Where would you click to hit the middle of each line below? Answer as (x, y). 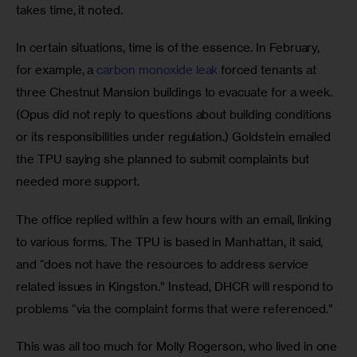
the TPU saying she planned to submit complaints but (164, 159)
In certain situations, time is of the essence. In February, (170, 48)
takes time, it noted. (73, 10)
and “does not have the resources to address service (164, 264)
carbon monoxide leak (157, 70)
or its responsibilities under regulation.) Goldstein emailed (175, 137)
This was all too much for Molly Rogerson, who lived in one (178, 347)
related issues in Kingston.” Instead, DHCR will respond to (177, 286)
